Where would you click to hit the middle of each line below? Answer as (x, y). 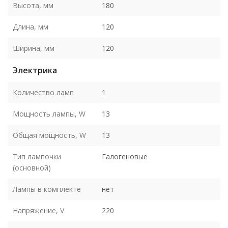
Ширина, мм (34, 48)
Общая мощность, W (49, 135)
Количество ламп (43, 92)
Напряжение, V (38, 210)
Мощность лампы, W (49, 113)
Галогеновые (125, 156)
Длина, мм (31, 26)
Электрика (35, 70)
